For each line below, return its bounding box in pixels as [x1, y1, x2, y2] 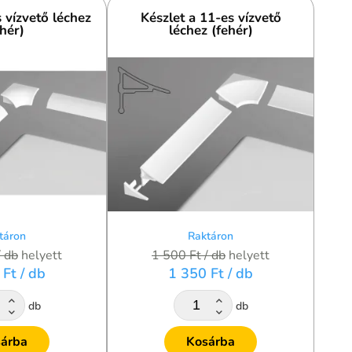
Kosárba [186, 332, 235, 350]
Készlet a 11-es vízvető [140, 9, 281, 27]
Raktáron [188, 229, 233, 244]
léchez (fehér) [168, 21, 253, 40]
